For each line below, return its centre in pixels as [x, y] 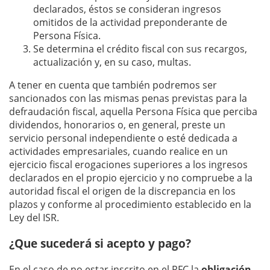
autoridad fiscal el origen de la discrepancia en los [122, 191]
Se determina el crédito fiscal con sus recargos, [140, 49]
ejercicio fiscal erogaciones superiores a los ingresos [128, 165]
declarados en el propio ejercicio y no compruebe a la [131, 178]
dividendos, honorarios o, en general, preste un [117, 125]
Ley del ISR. [34, 218]
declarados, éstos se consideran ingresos [127, 9]
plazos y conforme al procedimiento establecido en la [130, 205]
